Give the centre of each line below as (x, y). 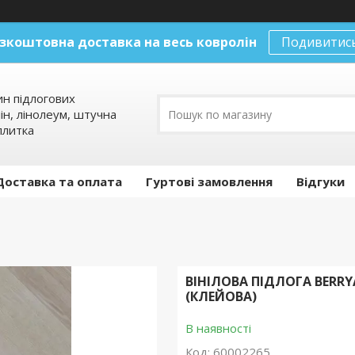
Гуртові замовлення (209, 181)
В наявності (218, 328)
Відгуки (321, 181)
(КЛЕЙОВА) (221, 296)
